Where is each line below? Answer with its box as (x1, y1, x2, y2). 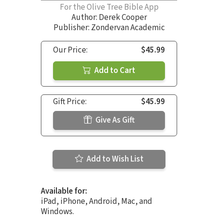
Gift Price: (53, 95, 87, 108)
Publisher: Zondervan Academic (53, 21, 165, 34)
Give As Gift (93, 114, 135, 126)
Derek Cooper (98, 11, 147, 23)
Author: (71, 11, 99, 23)
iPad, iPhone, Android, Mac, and (41, 195, 152, 207)
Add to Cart (93, 64, 135, 76)
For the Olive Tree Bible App (59, 1, 159, 13)
